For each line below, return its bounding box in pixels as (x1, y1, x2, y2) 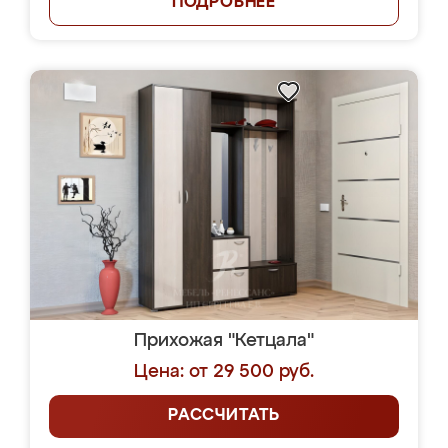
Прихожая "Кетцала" (134, 332, 314, 350)
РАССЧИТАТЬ (168, 408, 280, 424)
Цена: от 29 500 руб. (134, 363, 314, 381)
